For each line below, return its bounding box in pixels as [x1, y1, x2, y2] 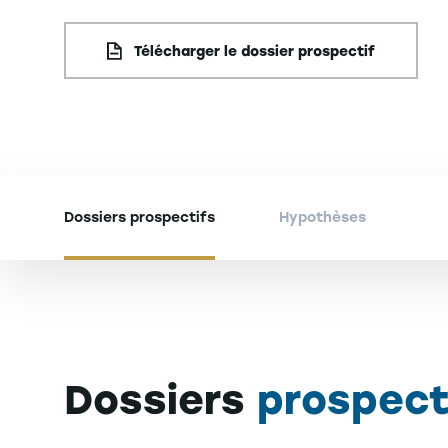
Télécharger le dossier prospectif [133, 42, 375, 60]
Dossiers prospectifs [64, 209, 215, 227]
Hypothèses [279, 209, 366, 227]
